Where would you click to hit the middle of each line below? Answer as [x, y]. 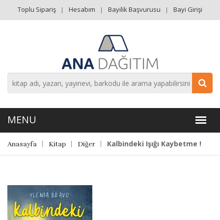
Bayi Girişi [188, 9]
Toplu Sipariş [37, 9]
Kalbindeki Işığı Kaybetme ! [154, 144]
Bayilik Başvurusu [134, 9]
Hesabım [82, 9]
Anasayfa [22, 144]
